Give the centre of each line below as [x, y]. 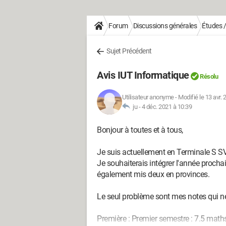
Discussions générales [165, 26]
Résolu [209, 76]
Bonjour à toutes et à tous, [140, 130]
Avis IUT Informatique [143, 75]
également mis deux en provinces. [153, 174]
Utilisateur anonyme [148, 97]
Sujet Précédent [129, 51]
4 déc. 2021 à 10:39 [166, 107]
